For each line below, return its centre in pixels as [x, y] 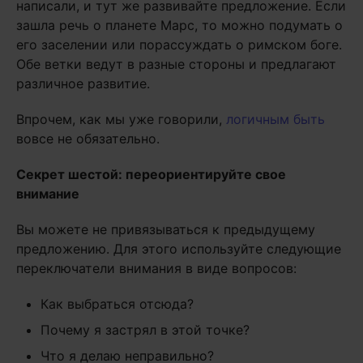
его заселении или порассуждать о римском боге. [179, 45]
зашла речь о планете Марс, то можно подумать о [179, 26]
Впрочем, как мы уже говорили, [121, 120]
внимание [48, 194]
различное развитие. [83, 84]
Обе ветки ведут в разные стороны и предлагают [176, 64]
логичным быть [275, 120]
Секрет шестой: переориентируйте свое [151, 175]
